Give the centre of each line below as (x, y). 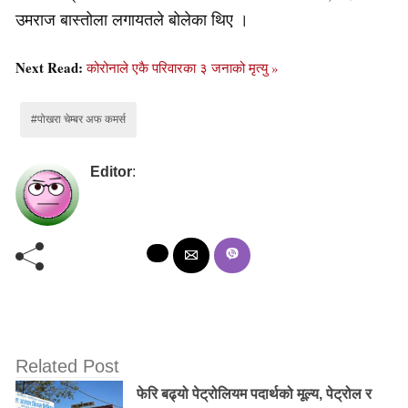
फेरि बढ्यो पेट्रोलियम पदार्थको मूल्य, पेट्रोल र (255, 394)
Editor (111, 172)
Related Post (67, 367)
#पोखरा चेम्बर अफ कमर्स (78, 120)
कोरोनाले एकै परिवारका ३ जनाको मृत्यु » (183, 68)
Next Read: (51, 68)
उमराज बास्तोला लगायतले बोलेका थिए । (132, 20)
